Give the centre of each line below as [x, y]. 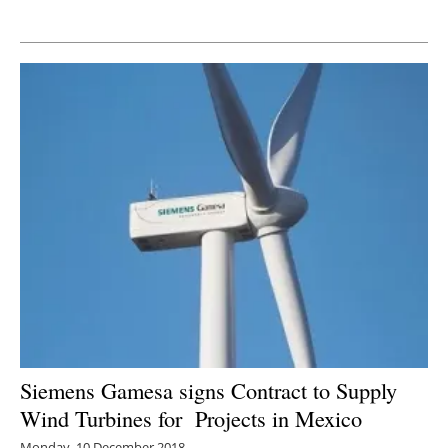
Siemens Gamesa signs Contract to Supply [208, 390]
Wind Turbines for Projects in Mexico [191, 418]
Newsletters [234, 34]
